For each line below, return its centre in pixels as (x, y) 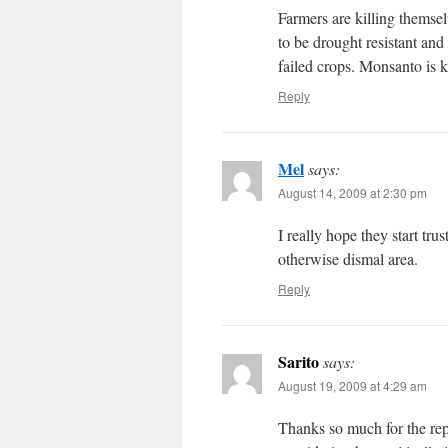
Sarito (298, 361)
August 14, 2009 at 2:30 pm (352, 192)
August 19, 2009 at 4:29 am (352, 385)
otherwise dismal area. (348, 258)
